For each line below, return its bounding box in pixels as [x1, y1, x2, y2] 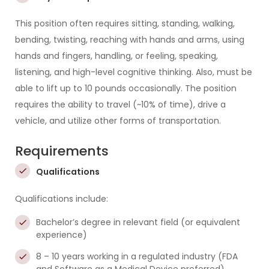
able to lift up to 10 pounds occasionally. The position [15, 82, 237, 94]
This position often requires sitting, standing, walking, [15, 17, 235, 29]
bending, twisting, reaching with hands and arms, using [15, 34, 244, 46]
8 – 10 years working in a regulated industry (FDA [36, 250, 238, 262]
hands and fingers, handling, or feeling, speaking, [15, 50, 218, 62]
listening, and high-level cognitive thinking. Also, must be [15, 66, 252, 78]
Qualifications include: [15, 193, 108, 205]
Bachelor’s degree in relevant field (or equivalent [36, 216, 240, 228]
